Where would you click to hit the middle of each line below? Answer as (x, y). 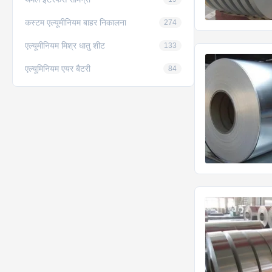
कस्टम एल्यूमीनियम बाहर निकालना (76, 22)
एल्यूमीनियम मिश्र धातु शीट (65, 45)
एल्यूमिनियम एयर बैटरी (58, 68)
